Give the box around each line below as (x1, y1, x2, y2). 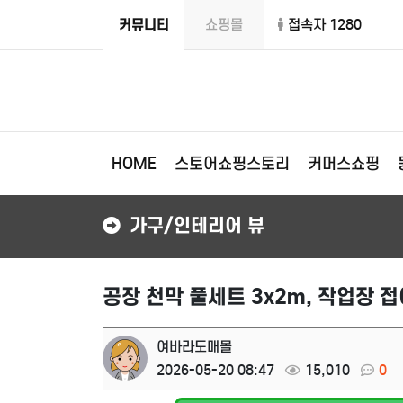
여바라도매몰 (157, 338, 232, 355)
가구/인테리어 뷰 (130, 213, 264, 237)
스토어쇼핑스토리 (175, 154, 290, 174)
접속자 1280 (288, 16, 362, 33)
